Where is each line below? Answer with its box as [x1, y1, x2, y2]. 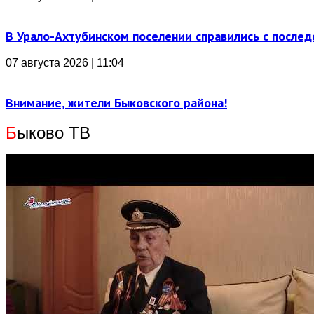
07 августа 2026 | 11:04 [6, 57, 124, 69]
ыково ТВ [17, 123, 90, 142]
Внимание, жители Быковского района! [6, 95, 227, 111]
